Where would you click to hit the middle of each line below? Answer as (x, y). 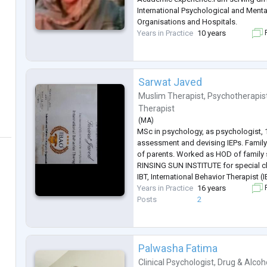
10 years (212, 33)
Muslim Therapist (171, 96)
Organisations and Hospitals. (187, 22)
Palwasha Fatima (178, 249)
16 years (212, 188)
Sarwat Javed (170, 82)
